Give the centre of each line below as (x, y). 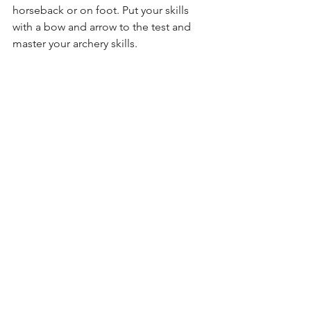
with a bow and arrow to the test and (103, 27)
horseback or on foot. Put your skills (102, 10)
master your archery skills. (75, 44)
